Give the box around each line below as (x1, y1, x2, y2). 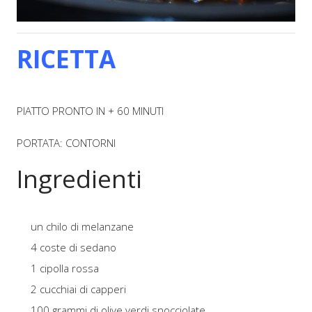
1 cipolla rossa (31, 261, 100, 276)
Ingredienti (17, 162, 143, 195)
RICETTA (17, 42, 116, 76)
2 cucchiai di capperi (31, 282, 127, 297)
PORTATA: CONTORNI (17, 135, 116, 150)
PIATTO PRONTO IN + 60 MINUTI (17, 103, 164, 118)
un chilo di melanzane (31, 219, 134, 234)
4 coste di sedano (31, 240, 117, 255)
